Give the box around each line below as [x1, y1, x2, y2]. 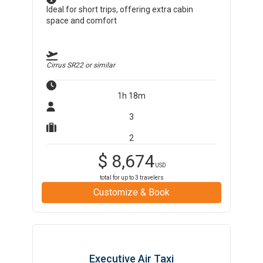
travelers [138, 174, 164, 181]
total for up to [99, 174, 135, 181]
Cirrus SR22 [46, 61, 84, 69]
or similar [83, 61, 116, 69]
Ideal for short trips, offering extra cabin [46, 5, 194, 14]
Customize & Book [93, 187, 170, 198]
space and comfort [46, 16, 117, 25]
